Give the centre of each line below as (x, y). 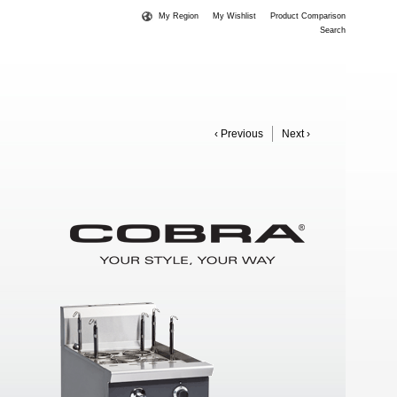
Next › (296, 134)
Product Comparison (308, 16)
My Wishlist (234, 16)
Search (333, 30)
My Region (179, 16)
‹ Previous (239, 134)
